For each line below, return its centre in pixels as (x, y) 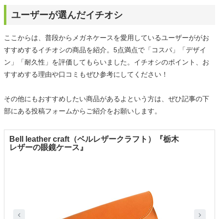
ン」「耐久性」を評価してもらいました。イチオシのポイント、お (107, 62)
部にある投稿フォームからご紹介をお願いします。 (83, 111)
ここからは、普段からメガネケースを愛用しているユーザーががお (107, 38)
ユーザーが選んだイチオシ (67, 15)
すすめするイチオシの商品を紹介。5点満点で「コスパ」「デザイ (105, 50)
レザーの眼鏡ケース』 (48, 148)
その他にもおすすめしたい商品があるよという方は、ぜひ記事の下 (107, 99)
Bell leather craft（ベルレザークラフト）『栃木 (94, 139)
